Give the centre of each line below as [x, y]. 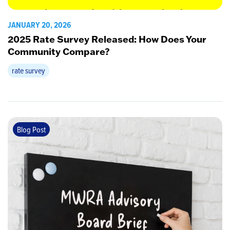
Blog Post [31, 130]
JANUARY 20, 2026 [39, 25]
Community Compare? [59, 52]
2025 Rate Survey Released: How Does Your [107, 39]
